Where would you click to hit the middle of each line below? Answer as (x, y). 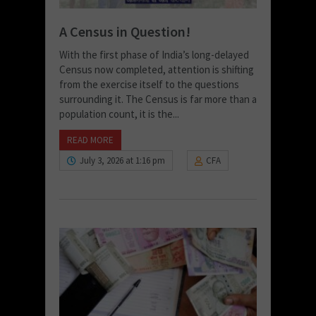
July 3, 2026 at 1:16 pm (122, 160)
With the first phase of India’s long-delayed (154, 54)
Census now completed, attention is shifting (157, 69)
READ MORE (90, 140)
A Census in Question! (125, 31)
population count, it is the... (119, 114)
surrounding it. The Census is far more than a (158, 99)
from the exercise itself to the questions (149, 84)
